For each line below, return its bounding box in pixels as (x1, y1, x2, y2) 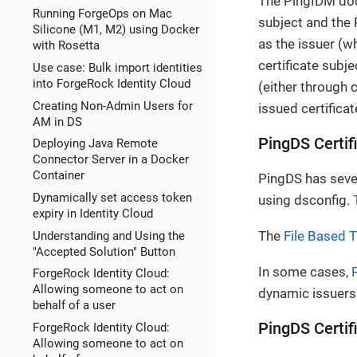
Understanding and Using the (32, 228, 185, 243)
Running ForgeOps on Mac (32, 6, 172, 22)
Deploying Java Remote (32, 136, 158, 151)
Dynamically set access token (32, 190, 192, 205)
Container (32, 168, 84, 183)
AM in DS (32, 114, 82, 129)
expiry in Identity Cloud (32, 206, 153, 221)
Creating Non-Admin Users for (32, 98, 193, 113)
